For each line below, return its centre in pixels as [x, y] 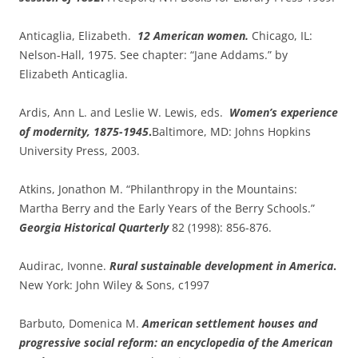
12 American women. [195, 35]
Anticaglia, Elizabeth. [78, 35]
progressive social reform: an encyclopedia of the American [176, 342]
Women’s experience [284, 112]
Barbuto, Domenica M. [81, 323]
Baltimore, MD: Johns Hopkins [231, 131]
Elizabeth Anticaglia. [74, 74]
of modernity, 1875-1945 [84, 131]
